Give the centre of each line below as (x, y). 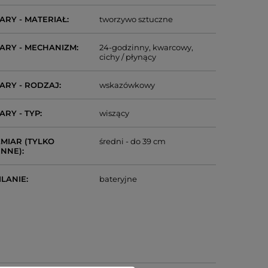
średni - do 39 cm (133, 141)
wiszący (115, 113)
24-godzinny (124, 47)
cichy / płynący (128, 57)
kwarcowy (172, 47)
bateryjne (118, 179)
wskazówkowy (127, 85)
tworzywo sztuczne (136, 19)
